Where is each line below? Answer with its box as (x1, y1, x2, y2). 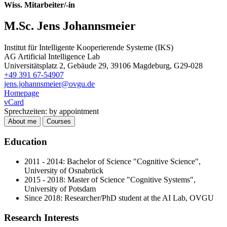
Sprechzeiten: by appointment (4, 107, 99, 116)
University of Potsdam (24, 184, 96, 193)
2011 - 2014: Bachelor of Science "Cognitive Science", (24, 157, 201, 166)
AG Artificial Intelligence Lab (4, 52, 100, 61)
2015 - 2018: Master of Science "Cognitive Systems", (24, 175, 196, 184)
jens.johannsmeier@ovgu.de (4, 80, 95, 89)
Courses (47, 118, 71, 126)
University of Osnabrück (24, 166, 103, 175)
